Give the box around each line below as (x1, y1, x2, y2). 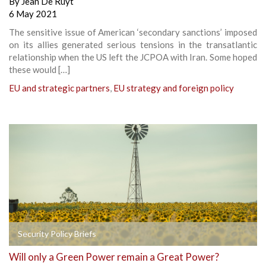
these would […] (9, 64, 70, 75)
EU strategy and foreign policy (113, 82, 234, 93)
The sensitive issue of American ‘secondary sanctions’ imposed (9, 26, 257, 37)
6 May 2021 (9, 8, 57, 19)
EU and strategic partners (9, 82, 110, 93)
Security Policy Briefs (18, 228, 96, 239)
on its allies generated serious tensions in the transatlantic (9, 39, 257, 50)
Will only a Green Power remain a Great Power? (9, 250, 219, 263)
